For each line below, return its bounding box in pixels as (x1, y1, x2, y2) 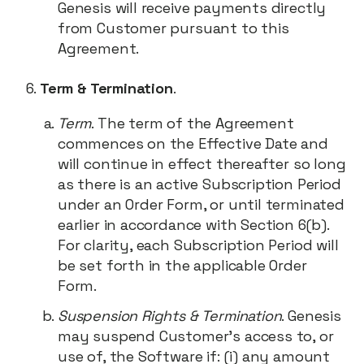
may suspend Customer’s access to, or (58, 327, 334, 345)
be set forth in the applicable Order (58, 256, 307, 275)
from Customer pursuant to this (58, 19, 289, 37)
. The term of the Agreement (91, 114, 294, 132)
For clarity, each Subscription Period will (58, 236, 339, 254)
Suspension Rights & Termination (58, 306, 282, 325)
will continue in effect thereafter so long (58, 154, 346, 173)
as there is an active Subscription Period (58, 175, 341, 193)
